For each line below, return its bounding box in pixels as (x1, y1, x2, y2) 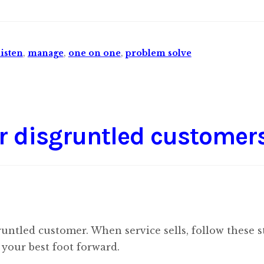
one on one (68, 48, 121, 59)
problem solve (125, 48, 192, 59)
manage (27, 48, 64, 59)
